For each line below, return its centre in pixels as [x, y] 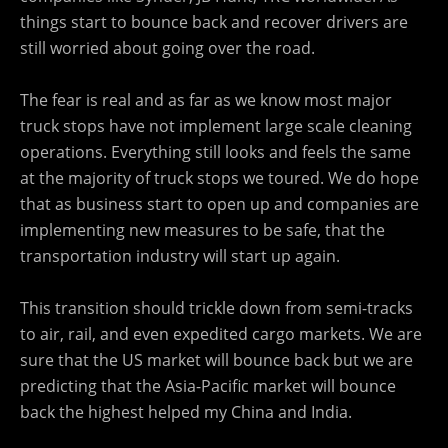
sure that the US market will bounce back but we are [216, 359]
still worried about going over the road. [167, 47]
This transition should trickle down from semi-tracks [216, 307]
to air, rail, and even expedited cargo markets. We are [221, 333]
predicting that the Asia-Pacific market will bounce [208, 385]
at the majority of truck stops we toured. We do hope [219, 177]
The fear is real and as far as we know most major [206, 99]
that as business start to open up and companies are [219, 203]
